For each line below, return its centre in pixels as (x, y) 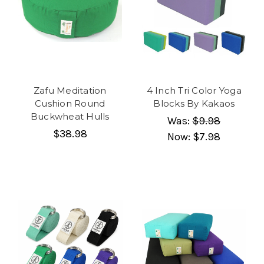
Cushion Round (70, 103)
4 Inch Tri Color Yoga (194, 90)
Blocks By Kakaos (194, 103)
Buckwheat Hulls (70, 116)
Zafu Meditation (70, 90)
